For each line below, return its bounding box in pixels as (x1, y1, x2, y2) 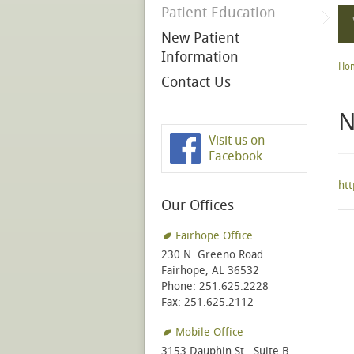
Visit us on (209, 133, 265, 149)
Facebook (209, 149, 262, 164)
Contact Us (161, 73, 231, 92)
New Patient (161, 29, 239, 47)
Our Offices (161, 197, 234, 215)
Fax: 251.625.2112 (161, 296, 254, 310)
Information (161, 48, 239, 66)
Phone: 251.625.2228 (161, 280, 269, 294)
